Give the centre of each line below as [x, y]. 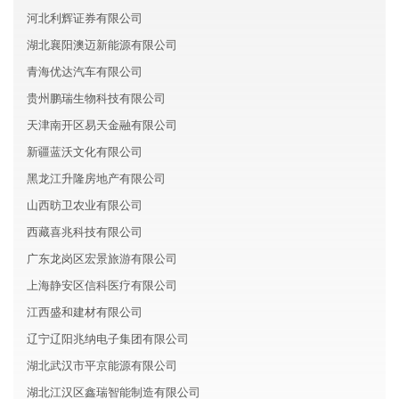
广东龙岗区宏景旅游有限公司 [102, 259]
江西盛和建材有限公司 [85, 312]
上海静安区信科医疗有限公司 [102, 285]
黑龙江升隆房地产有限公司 [96, 179]
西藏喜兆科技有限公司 [85, 232]
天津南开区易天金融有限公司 [102, 125]
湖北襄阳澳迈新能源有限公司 [102, 45]
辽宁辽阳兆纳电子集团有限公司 [108, 339]
